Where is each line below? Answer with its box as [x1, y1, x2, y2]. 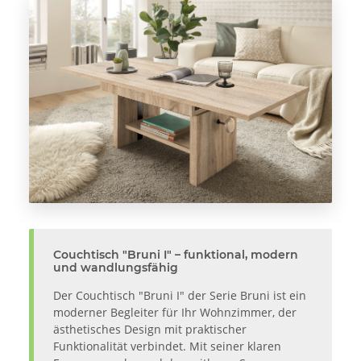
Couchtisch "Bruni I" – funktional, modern [53, 247, 298, 263]
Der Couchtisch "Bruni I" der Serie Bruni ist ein [53, 288, 306, 304]
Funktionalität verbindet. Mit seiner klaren [53, 338, 281, 355]
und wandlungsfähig [53, 260, 178, 276]
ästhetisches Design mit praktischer [53, 322, 247, 338]
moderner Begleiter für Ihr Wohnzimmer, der [53, 305, 297, 321]
